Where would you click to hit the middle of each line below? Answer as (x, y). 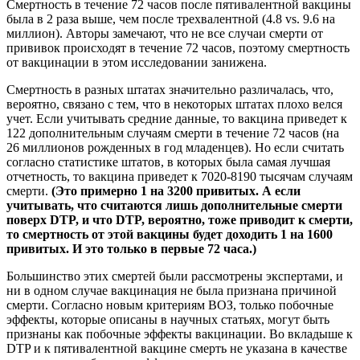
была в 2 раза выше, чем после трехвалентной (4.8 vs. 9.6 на (171, 19)
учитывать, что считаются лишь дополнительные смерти (174, 206)
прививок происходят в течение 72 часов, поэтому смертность (178, 48)
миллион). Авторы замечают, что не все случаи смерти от (165, 34)
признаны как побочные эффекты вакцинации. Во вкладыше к (180, 334)
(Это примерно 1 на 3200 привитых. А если (176, 191)
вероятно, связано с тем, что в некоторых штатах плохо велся (174, 104)
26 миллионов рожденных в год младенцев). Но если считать (175, 148)
